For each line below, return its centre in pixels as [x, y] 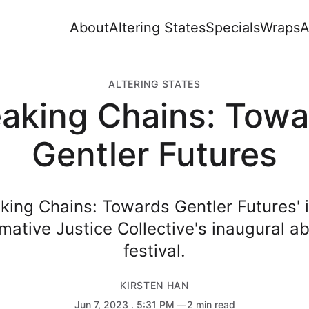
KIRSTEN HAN [154, 286]
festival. [154, 251]
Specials [233, 28]
